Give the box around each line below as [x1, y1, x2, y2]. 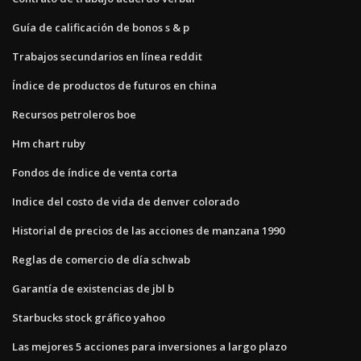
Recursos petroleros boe [12, 106, 136, 122]
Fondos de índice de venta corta [12, 164, 177, 180]
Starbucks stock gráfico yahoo [12, 309, 165, 325]
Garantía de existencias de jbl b [12, 280, 174, 296]
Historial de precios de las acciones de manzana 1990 [12, 222, 284, 238]
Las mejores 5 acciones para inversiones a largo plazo [12, 338, 287, 354]
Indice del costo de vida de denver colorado [12, 193, 239, 209]
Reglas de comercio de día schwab [12, 251, 190, 267]
